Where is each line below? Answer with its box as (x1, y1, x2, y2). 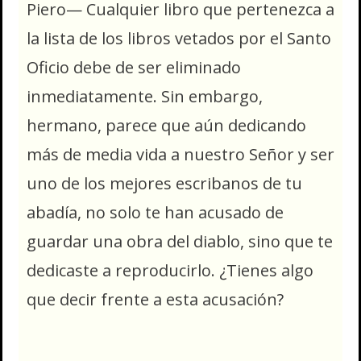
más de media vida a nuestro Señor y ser (27, 143, 334, 166)
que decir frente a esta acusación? (27, 288, 284, 311)
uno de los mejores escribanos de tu (27, 172, 302, 195)
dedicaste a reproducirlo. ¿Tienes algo (27, 259, 313, 282)
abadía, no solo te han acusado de (27, 201, 284, 224)
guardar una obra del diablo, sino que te (27, 230, 333, 253)
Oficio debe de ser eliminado (27, 56, 241, 79)
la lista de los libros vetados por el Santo (27, 27, 331, 50)
